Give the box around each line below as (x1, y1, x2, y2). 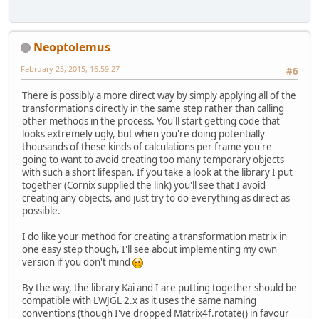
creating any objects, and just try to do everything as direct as (22, 192, 290, 205)
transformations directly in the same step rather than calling (22, 102, 284, 115)
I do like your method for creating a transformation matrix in (22, 230, 287, 244)
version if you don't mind (22, 256, 132, 269)
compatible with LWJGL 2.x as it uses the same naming (22, 294, 256, 308)
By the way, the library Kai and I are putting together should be (22, 281, 297, 295)
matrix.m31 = (64, 7, 214, 22)
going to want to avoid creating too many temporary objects (22, 153, 284, 167)
